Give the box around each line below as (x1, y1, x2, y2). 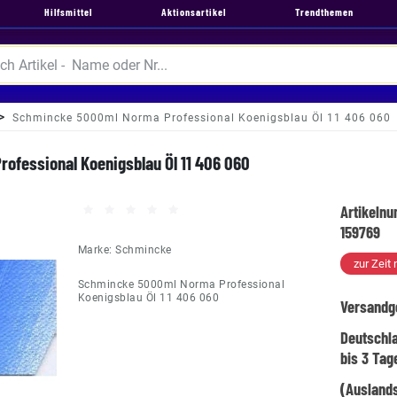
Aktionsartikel (161, 5, 226, 18)
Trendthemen (295, 5, 354, 18)
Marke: (77, 244, 116, 256)
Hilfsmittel (44, 5, 92, 18)
